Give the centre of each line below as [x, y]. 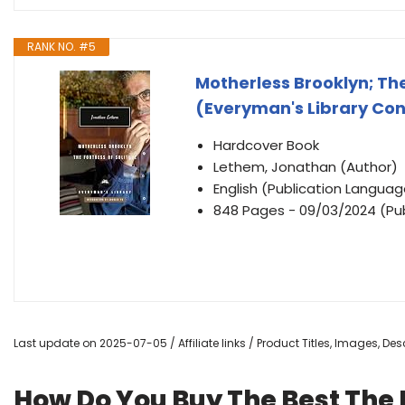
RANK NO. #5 [61, 47]
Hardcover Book [266, 145]
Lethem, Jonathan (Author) [306, 167]
